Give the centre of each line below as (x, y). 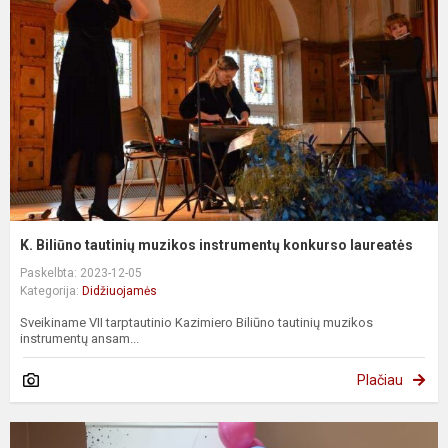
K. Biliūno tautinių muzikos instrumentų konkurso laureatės (216, 244)
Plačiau (380, 379)
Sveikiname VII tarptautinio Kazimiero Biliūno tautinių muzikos (196, 322)
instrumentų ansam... (79, 338)
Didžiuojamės (119, 290)
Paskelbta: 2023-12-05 (81, 272)
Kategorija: (51, 290)
